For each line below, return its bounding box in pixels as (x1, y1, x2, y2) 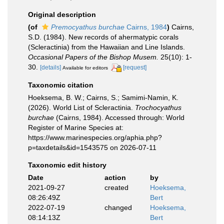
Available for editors (62, 65, 108, 70)
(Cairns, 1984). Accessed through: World (54, 113, 184, 121)
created (104, 183, 128, 191)
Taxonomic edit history (28, 160, 106, 169)
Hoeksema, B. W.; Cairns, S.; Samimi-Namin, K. (28, 93, 178, 101)
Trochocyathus (135, 103, 181, 111)
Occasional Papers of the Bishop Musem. (28, 53, 158, 61)
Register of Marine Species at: (28, 123, 123, 131)
